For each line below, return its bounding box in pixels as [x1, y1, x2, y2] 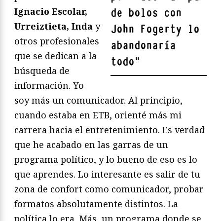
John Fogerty [110, 22, 182, 37]
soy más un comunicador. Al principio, [14, 94, 183, 107]
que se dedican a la [14, 50, 97, 62]
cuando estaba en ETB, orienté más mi [14, 109, 182, 121]
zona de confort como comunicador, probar [14, 183, 204, 195]
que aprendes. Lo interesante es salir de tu [14, 168, 200, 181]
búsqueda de [14, 65, 70, 77]
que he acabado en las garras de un [14, 139, 168, 151]
